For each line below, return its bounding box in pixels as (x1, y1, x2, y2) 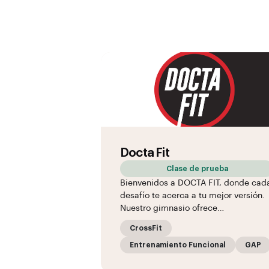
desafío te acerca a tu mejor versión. (120, 192, 265, 200)
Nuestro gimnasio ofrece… (120, 204, 224, 213)
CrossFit (130, 225, 162, 232)
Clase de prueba (166, 165, 228, 172)
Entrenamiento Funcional (130, 241, 226, 249)
